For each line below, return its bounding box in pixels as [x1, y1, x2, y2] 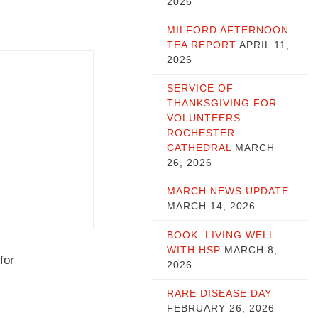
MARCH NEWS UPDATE [166, 185, 289, 197]
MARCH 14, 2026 [166, 200, 256, 212]
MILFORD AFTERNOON [166, 23, 289, 35]
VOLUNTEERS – [166, 112, 251, 124]
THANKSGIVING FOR [166, 97, 277, 109]
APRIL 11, [238, 38, 290, 50]
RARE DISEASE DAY [166, 287, 272, 299]
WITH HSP [166, 243, 221, 256]
